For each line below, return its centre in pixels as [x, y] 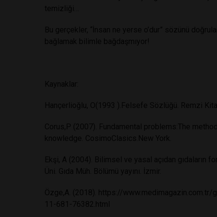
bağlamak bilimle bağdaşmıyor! [97, 42]
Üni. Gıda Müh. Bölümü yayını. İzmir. [103, 171]
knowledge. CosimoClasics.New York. [108, 139]
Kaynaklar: [62, 84]
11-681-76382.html [77, 204]
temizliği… [62, 9]
